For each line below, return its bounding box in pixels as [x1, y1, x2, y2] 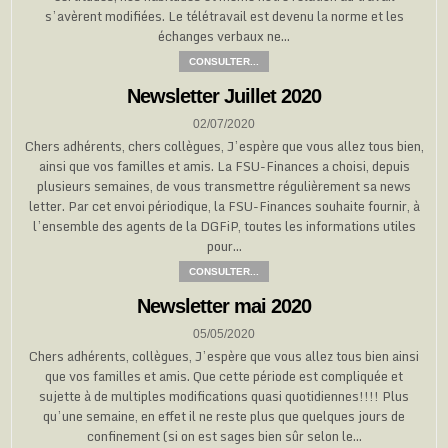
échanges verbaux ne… [158, 24, 290, 47]
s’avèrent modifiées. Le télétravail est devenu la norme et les [44, 4, 404, 27]
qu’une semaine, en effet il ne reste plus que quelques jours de [43, 404, 405, 427]
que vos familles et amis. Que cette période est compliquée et [45, 364, 403, 387]
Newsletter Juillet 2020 [127, 84, 321, 107]
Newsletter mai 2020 [137, 294, 311, 317]
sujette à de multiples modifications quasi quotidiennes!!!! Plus [39, 384, 409, 407]
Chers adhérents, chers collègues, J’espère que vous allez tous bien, [24, 134, 424, 157]
